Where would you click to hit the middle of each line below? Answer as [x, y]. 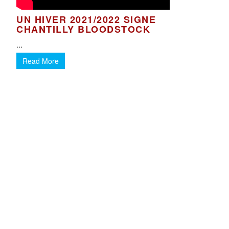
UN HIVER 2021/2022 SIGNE [86, 19]
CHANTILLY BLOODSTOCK [84, 29]
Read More [41, 61]
